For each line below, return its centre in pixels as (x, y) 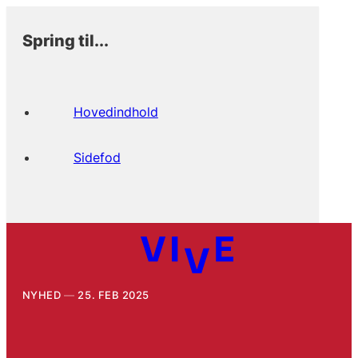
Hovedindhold (115, 111)
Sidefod (97, 157)
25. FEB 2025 (113, 294)
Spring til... (65, 40)
